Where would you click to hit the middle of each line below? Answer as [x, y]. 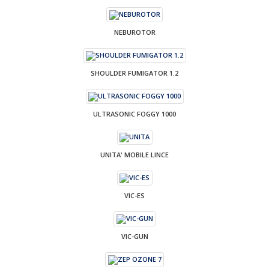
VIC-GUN [134, 237]
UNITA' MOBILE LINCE [134, 155]
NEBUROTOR [134, 32]
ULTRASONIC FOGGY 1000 [134, 114]
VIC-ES [134, 196]
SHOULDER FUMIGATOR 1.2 [134, 73]
